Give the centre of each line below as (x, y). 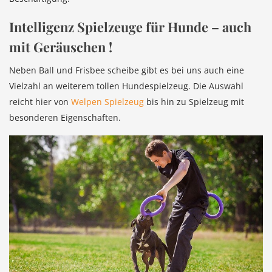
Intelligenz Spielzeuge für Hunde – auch (130, 27)
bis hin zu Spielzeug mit (194, 102)
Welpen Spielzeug (107, 102)
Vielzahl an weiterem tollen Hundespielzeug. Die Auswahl (126, 86)
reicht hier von (40, 102)
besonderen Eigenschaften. (65, 118)
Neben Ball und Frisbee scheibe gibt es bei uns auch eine (127, 70)
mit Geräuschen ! (61, 47)
